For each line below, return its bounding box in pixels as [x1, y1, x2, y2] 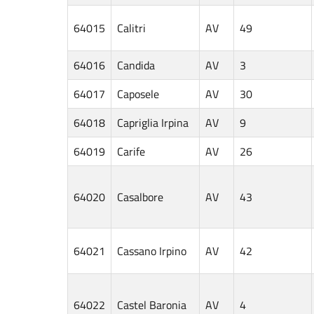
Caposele [117, 85, 159, 102]
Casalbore [117, 188, 163, 205]
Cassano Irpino [117, 242, 186, 259]
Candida [117, 56, 155, 74]
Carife [117, 142, 145, 160]
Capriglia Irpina [117, 114, 189, 131]
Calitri [117, 19, 146, 36]
